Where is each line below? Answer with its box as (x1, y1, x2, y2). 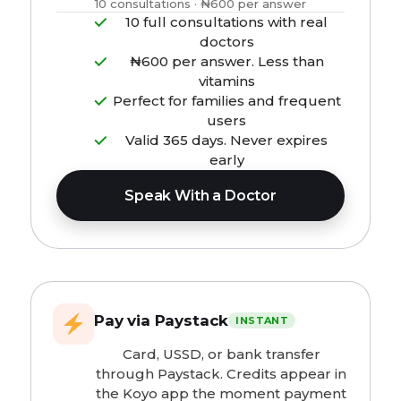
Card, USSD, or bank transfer (122, 346, 320, 363)
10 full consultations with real (125, 13, 328, 30)
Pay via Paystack (94, 311, 229, 329)
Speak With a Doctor (124, 186, 277, 204)
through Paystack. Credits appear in (96, 365, 346, 382)
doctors (199, 33, 254, 50)
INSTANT (235, 314, 289, 327)
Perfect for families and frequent (112, 92, 341, 109)
